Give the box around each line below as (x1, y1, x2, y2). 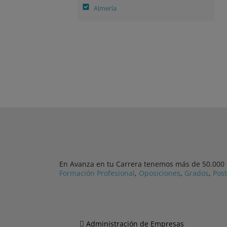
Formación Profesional (59, 168, 135, 178)
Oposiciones (139, 168, 180, 178)
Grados (184, 168, 209, 178)
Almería (94, 3, 117, 13)
